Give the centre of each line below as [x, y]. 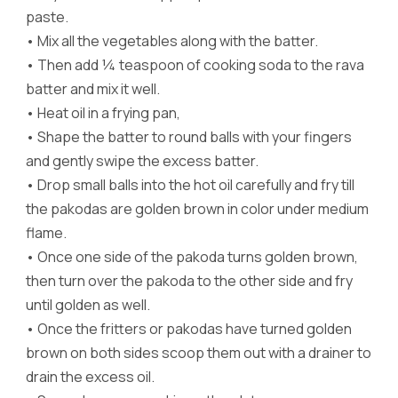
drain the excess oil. [90, 376]
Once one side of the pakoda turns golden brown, [198, 256]
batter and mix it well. [93, 88]
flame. [46, 232]
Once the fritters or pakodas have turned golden [195, 328]
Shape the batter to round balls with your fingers [195, 136]
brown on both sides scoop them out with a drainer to [199, 352]
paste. [47, 16]
